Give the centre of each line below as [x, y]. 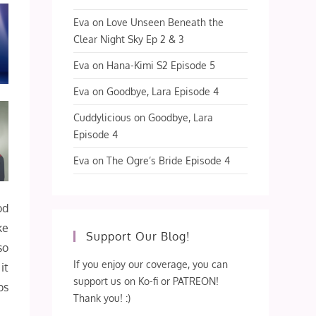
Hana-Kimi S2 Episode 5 [161, 65]
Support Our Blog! [139, 236]
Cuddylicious [103, 117]
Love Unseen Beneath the [165, 22]
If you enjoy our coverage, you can [151, 264]
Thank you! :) [102, 298]
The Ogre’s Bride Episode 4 [169, 160]
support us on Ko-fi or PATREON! [146, 281]
